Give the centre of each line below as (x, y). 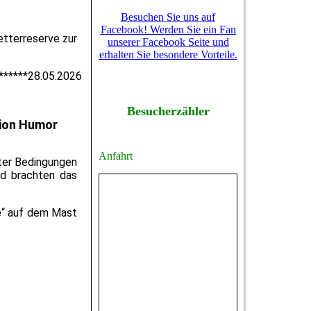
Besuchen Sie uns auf (168, 17)
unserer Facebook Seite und (168, 42)
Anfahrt (116, 156)
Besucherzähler (168, 111)
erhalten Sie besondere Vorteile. (168, 54)
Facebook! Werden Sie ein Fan (168, 30)
